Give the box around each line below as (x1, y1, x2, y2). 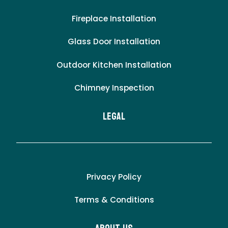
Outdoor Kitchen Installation (56, 59, 172, 70)
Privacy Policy (87, 172, 141, 183)
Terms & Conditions (74, 194, 154, 206)
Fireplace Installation (72, 13, 156, 24)
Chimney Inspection (74, 82, 154, 94)
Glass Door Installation (68, 36, 160, 47)
